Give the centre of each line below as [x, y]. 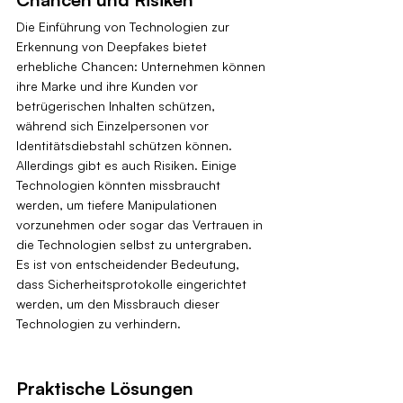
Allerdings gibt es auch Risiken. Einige [128, 166]
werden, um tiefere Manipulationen [118, 205]
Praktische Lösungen [105, 389]
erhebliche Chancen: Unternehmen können [143, 67]
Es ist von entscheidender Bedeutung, [130, 264]
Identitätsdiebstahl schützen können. [126, 146]
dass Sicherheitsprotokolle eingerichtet [133, 284]
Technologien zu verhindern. [99, 324]
